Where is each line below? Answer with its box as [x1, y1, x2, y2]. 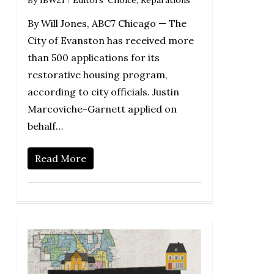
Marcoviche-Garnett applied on [27, 102, 177, 115]
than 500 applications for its [27, 51, 160, 64]
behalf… [27, 119, 63, 132]
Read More [34, 152, 86, 165]
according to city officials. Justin [27, 85, 179, 98]
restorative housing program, [27, 68, 168, 81]
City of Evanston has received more [27, 34, 194, 46]
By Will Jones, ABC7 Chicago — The [27, 17, 187, 29]
